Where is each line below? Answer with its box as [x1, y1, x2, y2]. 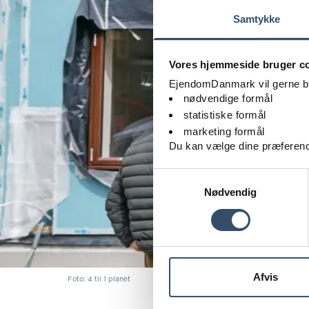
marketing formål [183, 126, 265, 138]
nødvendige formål [183, 92, 272, 105]
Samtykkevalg [152, 170, 219, 182]
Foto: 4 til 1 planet [68, 274, 130, 283]
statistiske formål [183, 109, 266, 121]
